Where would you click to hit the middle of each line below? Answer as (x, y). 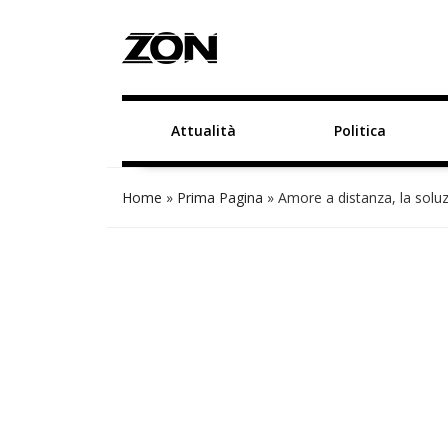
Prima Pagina (220, 197)
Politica (359, 130)
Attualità (203, 130)
